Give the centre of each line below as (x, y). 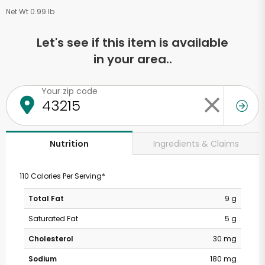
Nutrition (69, 144)
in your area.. (132, 59)
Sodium (43, 259)
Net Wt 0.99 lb (30, 12)
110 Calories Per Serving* (62, 176)
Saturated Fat (53, 219)
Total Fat (46, 198)
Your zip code (70, 91)
